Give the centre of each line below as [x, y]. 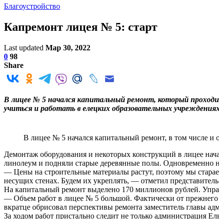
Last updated [25, 47]
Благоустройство [32, 6]
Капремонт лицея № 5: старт [81, 27]
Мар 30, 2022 [68, 47]
